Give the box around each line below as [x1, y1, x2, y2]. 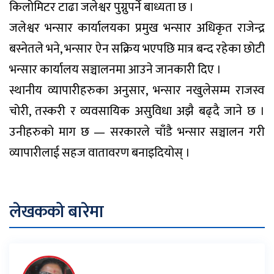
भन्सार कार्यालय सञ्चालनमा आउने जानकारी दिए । [9, 59, 221, 80]
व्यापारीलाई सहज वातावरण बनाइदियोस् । [9, 142, 190, 163]
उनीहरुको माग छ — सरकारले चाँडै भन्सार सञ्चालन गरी [9, 121, 265, 143]
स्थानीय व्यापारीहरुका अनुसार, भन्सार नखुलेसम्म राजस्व [9, 80, 265, 101]
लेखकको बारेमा [9, 197, 104, 226]
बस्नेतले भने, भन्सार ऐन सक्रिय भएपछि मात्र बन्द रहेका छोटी [9, 38, 265, 59]
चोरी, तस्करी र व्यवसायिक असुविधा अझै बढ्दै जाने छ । [9, 100, 265, 122]
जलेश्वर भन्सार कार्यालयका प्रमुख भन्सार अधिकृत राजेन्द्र [9, 17, 265, 39]
